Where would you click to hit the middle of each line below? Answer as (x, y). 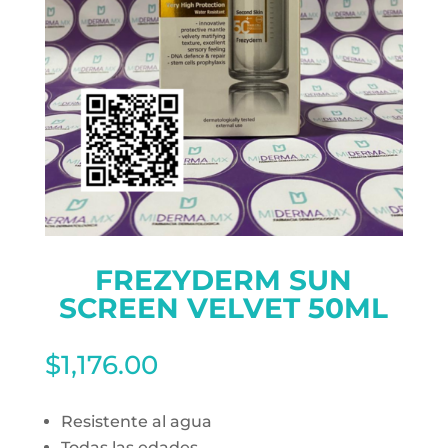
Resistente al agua (136, 421)
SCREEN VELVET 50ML (224, 307)
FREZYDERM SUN (224, 279)
